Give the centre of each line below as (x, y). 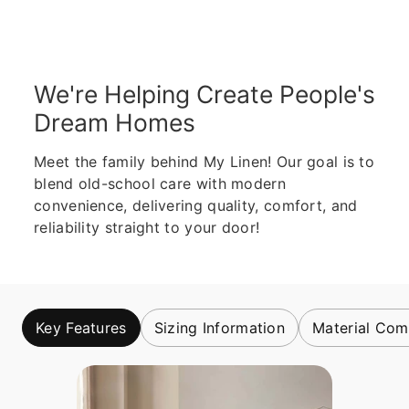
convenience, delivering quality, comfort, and (196, 205)
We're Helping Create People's (204, 94)
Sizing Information (220, 328)
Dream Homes (115, 122)
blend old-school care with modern (160, 184)
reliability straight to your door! (147, 227)
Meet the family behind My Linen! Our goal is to (204, 162)
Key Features (81, 328)
